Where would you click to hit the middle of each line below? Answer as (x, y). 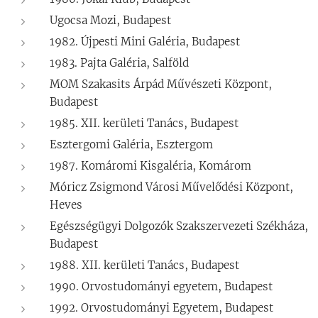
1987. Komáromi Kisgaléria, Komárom (150, 165)
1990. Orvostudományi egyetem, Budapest (161, 286)
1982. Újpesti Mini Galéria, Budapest (145, 41)
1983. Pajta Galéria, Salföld (119, 62)
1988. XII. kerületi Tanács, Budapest (144, 265)
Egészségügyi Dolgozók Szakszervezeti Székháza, (179, 226)
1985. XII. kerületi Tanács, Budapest (144, 123)
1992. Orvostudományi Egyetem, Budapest (161, 307)
